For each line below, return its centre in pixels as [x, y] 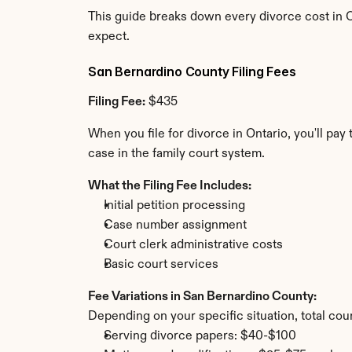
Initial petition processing [174, 206]
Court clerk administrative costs [193, 245]
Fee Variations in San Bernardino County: [202, 297]
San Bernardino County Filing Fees [192, 71]
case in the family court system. [176, 154]
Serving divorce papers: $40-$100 [200, 336]
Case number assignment [175, 225]
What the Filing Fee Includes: [170, 186]
